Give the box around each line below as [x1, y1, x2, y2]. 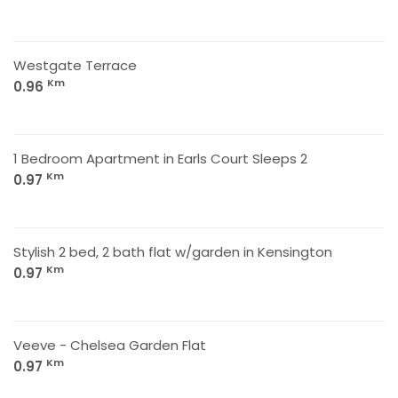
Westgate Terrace [13, 56, 137, 75]
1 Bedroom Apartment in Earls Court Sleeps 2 [13, 149, 307, 168]
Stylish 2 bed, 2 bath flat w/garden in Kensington [13, 243, 332, 261]
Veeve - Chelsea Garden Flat [13, 336, 206, 354]
